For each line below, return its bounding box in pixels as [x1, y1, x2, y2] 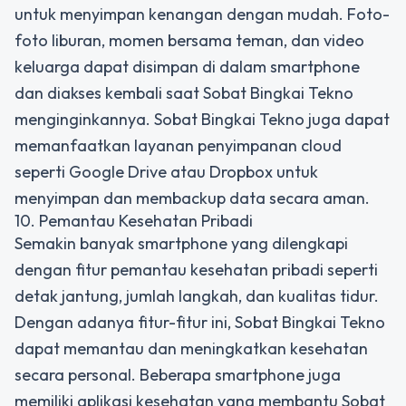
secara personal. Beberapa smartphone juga [14, 364, 341, 385]
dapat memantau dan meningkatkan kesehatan [14, 338, 368, 359]
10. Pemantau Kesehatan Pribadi [14, 210, 253, 231]
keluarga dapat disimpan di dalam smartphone [14, 56, 360, 77]
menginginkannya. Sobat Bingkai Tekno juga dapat [14, 109, 390, 130]
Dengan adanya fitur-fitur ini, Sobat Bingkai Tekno [14, 312, 385, 333]
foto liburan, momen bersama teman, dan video [14, 30, 364, 51]
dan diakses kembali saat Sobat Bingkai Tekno [14, 82, 353, 103]
